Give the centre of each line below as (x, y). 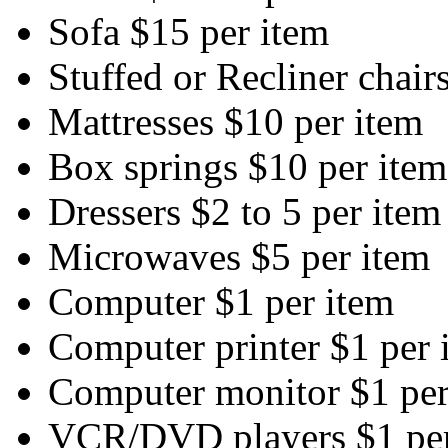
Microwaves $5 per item (239, 256)
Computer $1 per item (221, 301)
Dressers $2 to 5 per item (244, 211)
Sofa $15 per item (188, 31)
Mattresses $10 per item (235, 121)
